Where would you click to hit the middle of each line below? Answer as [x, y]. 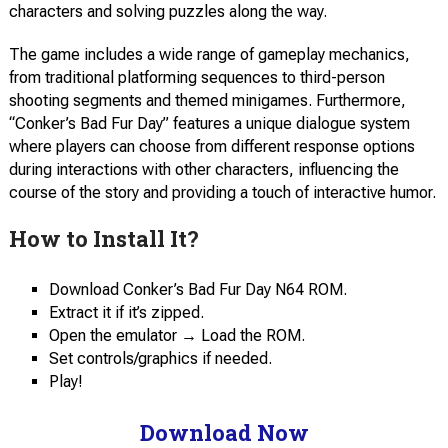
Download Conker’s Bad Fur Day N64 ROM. [197, 289]
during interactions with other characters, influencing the [203, 169]
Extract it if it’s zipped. [126, 312]
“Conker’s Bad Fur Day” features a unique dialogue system [209, 123]
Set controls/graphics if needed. [160, 358]
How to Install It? [103, 238]
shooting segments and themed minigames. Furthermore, [207, 100]
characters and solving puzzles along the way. [167, 11]
